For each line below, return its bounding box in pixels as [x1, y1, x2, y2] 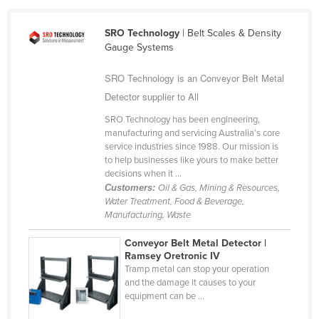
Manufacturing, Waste [104, 209, 191, 221]
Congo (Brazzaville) [44, 191, 131, 204]
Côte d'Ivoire [44, 259, 100, 272]
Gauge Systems [104, 41, 174, 54]
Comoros [44, 168, 85, 181]
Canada [44, 31, 80, 44]
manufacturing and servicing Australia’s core [104, 127, 280, 140]
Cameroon [44, 9, 92, 21]
